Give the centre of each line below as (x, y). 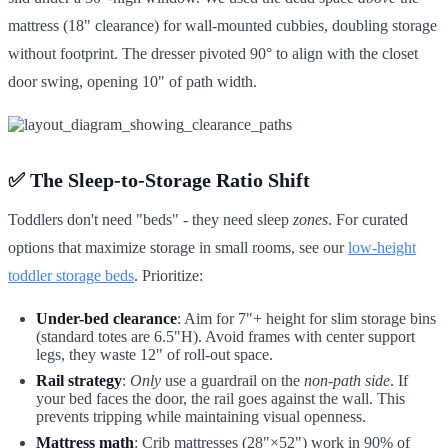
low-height (382, 247)
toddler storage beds (71, 275)
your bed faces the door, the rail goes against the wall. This (220, 398)
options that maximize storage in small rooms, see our (178, 247)
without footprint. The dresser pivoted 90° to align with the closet (213, 53)
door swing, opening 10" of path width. (132, 81)
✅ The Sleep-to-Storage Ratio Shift (159, 179)
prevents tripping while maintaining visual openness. (201, 416)
